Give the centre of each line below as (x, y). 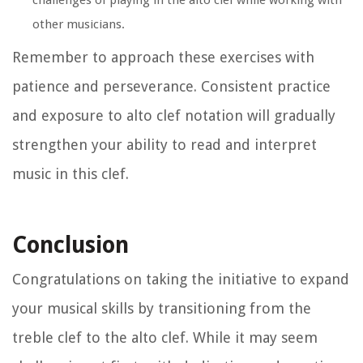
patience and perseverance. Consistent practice (171, 87)
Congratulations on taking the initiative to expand (181, 280)
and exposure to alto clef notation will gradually (174, 116)
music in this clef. (70, 174)
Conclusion (70, 246)
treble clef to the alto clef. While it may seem (165, 338)
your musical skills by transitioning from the (162, 309)
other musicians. (79, 25)
